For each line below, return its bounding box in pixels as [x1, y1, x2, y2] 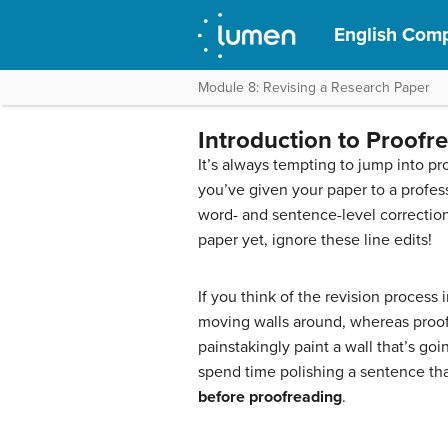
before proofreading [198, 387, 342, 407]
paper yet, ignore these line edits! [198, 230, 432, 250]
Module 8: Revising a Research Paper [198, 79, 430, 96]
